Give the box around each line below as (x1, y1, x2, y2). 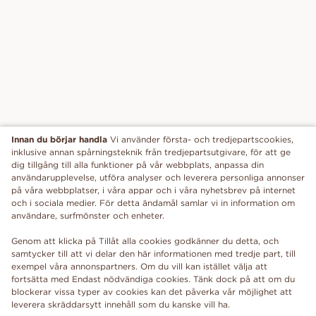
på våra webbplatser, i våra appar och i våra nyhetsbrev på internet (11, 185, 296, 195)
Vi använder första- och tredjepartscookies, (110, 134, 293, 145)
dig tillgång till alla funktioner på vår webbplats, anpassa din (11, 159, 264, 170)
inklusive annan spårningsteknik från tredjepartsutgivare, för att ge (11, 147, 291, 157)
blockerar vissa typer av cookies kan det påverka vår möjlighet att (11, 286, 292, 297)
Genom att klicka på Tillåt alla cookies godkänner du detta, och (11, 236, 279, 246)
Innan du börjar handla (11, 133, 107, 145)
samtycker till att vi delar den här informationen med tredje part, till (11, 248, 296, 259)
